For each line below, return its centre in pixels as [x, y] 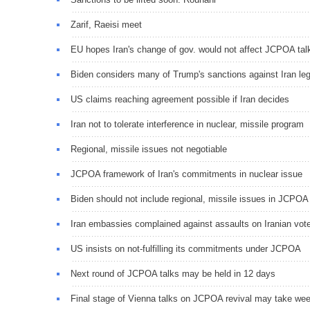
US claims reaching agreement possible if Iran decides [180, 99]
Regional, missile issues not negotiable [149, 149]
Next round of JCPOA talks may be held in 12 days [173, 273]
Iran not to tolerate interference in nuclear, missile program [187, 124]
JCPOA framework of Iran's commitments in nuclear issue [186, 174]
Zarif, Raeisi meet [106, 24]
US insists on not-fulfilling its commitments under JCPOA [186, 248]
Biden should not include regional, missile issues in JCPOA [190, 199]
